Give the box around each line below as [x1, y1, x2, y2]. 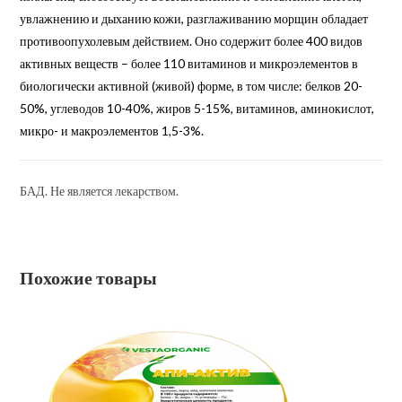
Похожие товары [20, 266, 158, 288]
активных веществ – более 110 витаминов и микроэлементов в [20, 55, 359, 71]
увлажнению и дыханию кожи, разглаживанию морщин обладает [20, 10, 369, 26]
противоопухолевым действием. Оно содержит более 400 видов [20, 32, 363, 48]
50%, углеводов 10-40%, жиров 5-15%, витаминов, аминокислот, [20, 100, 375, 116]
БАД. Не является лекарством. [20, 182, 179, 198]
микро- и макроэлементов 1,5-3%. [20, 122, 205, 138]
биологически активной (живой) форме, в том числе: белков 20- [20, 77, 363, 93]
